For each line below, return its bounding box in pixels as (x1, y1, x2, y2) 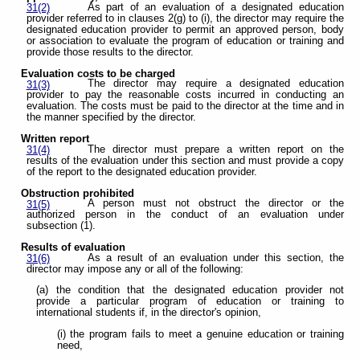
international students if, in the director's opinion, (36, 307, 262, 319)
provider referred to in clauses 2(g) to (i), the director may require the (26, 13, 344, 24)
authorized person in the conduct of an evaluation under (26, 209, 344, 221)
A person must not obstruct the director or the (87, 198, 344, 210)
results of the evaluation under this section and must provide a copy (26, 154, 344, 166)
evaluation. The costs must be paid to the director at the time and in (26, 100, 344, 112)
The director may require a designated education (87, 78, 344, 90)
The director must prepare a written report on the (87, 143, 344, 155)
